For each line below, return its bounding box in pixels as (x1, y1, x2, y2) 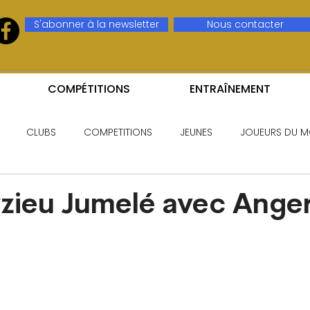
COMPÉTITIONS (48, 81, 130, 97)
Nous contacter (207, 17, 284, 31)
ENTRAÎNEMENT (190, 81, 271, 97)
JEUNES (180, 125, 212, 139)
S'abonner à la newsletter (34, 17, 160, 31)
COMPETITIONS (84, 125, 152, 139)
